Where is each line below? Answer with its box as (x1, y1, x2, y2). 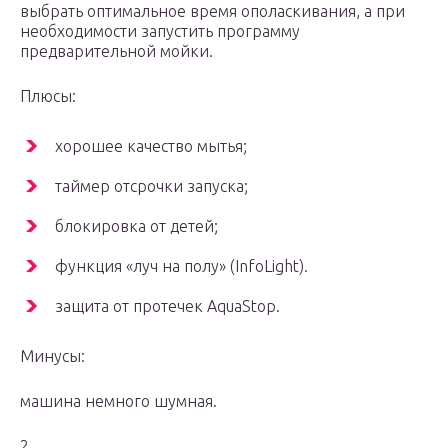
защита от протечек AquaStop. (55, 297, 280, 316)
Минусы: (20, 347, 85, 366)
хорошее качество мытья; (55, 137, 247, 156)
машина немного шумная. (20, 392, 217, 411)
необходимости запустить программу (20, 22, 300, 41)
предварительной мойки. (20, 42, 213, 61)
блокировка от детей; (55, 217, 218, 236)
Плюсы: (20, 87, 76, 106)
